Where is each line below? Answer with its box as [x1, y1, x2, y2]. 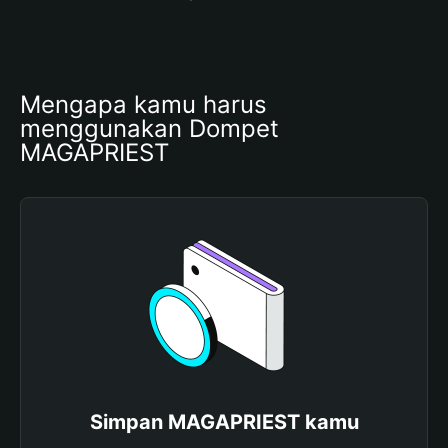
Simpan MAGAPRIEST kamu [89, 410, 359, 434]
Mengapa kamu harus [20, 90, 267, 119]
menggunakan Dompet [20, 114, 279, 143]
